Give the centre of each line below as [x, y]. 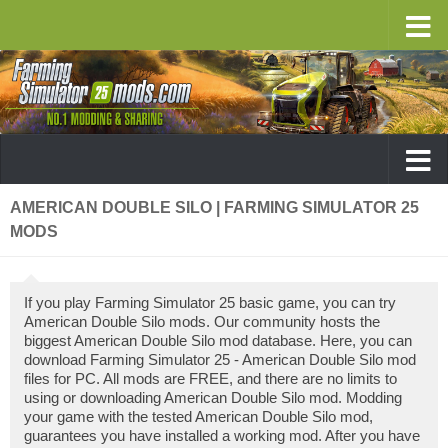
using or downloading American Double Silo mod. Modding [213, 397]
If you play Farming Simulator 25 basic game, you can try [210, 302]
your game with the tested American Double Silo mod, [198, 416]
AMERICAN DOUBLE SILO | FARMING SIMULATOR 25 [214, 207]
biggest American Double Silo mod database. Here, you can [218, 340]
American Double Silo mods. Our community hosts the [202, 321]
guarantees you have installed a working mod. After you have [222, 435]
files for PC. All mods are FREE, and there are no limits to [210, 378]
